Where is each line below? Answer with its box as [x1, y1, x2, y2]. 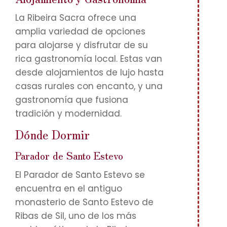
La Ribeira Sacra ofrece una [15, 12, 136, 24]
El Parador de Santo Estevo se [15, 169, 145, 181]
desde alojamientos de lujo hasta [15, 66, 164, 79]
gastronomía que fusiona [15, 94, 128, 106]
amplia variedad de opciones [15, 25, 145, 37]
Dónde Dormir [15, 125, 90, 143]
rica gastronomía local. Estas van [15, 53, 162, 65]
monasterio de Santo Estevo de [15, 196, 154, 208]
